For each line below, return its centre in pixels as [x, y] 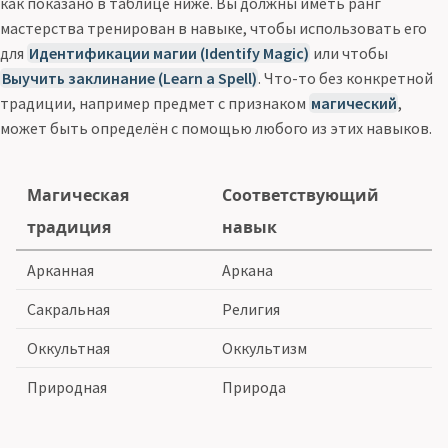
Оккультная [69, 347]
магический [353, 102]
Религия [251, 308]
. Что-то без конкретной [346, 77]
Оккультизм [265, 347]
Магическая [78, 194]
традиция [69, 226]
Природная [67, 386]
